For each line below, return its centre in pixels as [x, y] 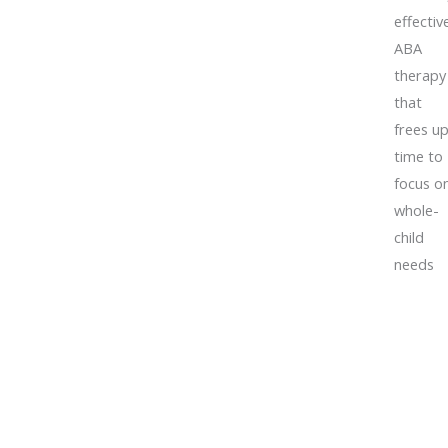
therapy [419, 75]
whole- [416, 210]
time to [418, 156]
